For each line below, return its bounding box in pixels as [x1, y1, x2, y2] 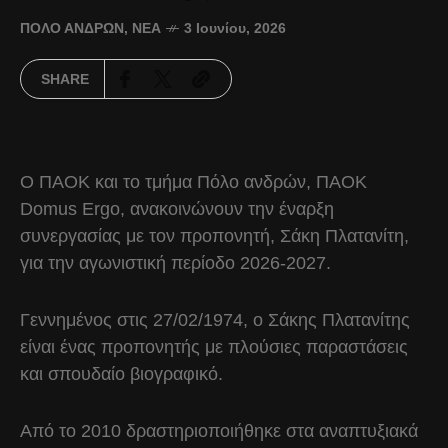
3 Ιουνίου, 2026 [184, 20, 286, 36]
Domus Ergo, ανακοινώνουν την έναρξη [20, 199, 334, 219]
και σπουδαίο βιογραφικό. [20, 364, 228, 384]
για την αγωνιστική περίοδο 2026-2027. [20, 253, 336, 273]
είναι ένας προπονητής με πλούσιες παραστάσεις [20, 337, 408, 357]
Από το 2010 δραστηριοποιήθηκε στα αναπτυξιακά [20, 421, 418, 441]
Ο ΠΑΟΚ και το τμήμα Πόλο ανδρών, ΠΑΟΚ [20, 172, 367, 192]
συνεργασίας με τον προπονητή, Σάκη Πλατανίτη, [20, 226, 409, 246]
